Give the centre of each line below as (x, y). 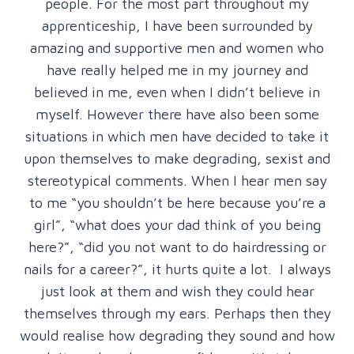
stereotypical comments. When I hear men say (177, 180)
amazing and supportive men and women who (177, 47)
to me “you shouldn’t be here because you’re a (177, 202)
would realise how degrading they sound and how (177, 335)
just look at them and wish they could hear (177, 291)
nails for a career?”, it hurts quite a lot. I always (177, 269)
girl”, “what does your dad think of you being (177, 224)
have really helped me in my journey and (177, 70)
